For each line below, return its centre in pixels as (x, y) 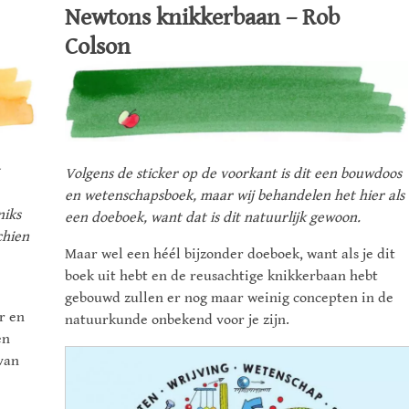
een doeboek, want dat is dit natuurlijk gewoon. (213, 218)
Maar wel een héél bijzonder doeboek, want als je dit (230, 255)
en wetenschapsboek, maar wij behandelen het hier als (235, 196)
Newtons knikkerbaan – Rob (202, 18)
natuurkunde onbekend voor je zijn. (177, 320)
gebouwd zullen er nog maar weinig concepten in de (229, 299)
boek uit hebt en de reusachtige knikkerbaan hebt (221, 277)
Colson (98, 47)
